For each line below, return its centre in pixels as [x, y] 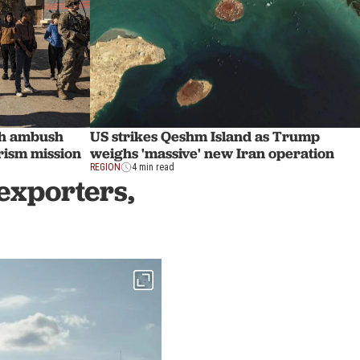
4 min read [153, 168]
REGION [105, 168]
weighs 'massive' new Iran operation [212, 153]
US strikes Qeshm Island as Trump [205, 137]
